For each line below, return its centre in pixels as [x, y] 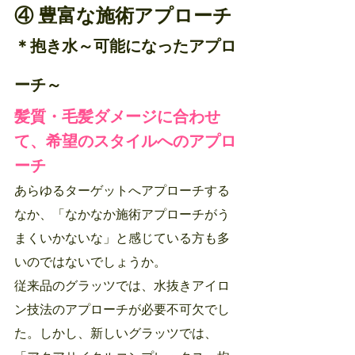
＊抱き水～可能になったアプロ [125, 48]
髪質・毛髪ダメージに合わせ [117, 118]
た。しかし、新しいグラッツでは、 [116, 335]
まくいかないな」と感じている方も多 [122, 240]
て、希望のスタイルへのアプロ [125, 143]
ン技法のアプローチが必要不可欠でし [122, 311]
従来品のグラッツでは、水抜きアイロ [122, 287]
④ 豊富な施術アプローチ [123, 18]
